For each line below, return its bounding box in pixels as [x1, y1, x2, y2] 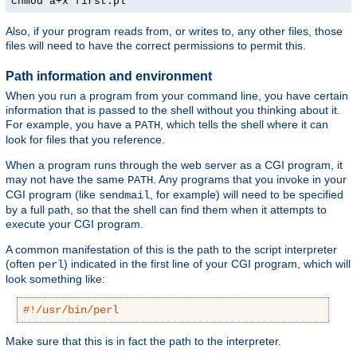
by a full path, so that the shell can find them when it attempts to [6, 203, 327, 217]
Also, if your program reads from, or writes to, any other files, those [6, 25, 343, 38]
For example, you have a [6, 118, 135, 131]
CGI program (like [6, 188, 99, 202]
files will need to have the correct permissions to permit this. [6, 39, 306, 53]
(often [6, 257, 38, 271]
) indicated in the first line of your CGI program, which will [64, 257, 351, 271]
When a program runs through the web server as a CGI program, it [6, 159, 343, 172]
